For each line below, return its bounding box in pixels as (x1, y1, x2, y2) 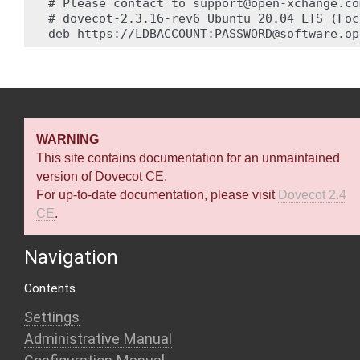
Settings (24, 309, 80, 325)
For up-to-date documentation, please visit (36, 188, 278, 202)
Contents (24, 281, 76, 296)
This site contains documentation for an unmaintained (36, 151, 340, 165)
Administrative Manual (24, 330, 172, 347)
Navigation (24, 246, 118, 268)
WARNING (36, 133, 99, 146)
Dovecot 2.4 (278, 188, 346, 202)
